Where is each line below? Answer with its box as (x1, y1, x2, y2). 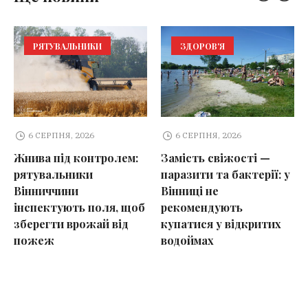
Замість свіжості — (161, 150, 270, 165)
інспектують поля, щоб (14, 199, 145, 214)
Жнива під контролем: (14, 150, 138, 165)
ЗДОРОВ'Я (180, 41, 225, 52)
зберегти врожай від (14, 216, 129, 231)
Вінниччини (14, 183, 78, 198)
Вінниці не (161, 183, 219, 198)
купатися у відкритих (161, 216, 281, 231)
